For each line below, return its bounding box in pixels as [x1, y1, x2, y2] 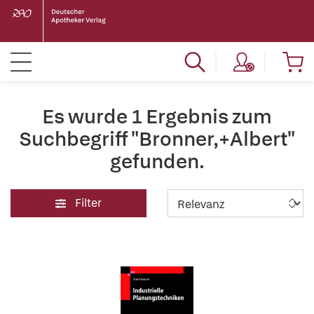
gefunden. [109, 149, 205, 174]
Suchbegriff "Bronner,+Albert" [19, 126, 295, 151]
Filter [75, 196, 102, 210]
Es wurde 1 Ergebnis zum [42, 104, 272, 129]
